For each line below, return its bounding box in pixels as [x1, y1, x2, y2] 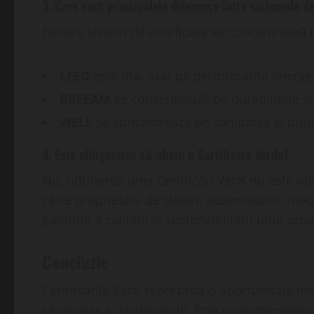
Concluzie [42, 249, 108, 275]
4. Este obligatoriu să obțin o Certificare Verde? [42, 145, 289, 164]
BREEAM [60, 90, 111, 108]
